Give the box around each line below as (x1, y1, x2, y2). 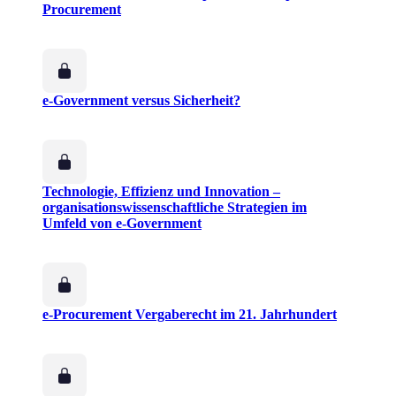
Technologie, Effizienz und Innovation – (42, 184, 280, 200)
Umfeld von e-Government (42, 216, 202, 232)
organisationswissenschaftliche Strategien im (42, 200, 307, 216)
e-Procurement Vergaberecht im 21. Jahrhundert (42, 307, 337, 323)
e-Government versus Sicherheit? (42, 93, 240, 109)
